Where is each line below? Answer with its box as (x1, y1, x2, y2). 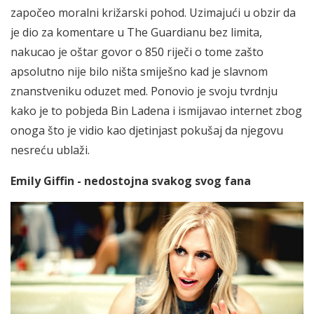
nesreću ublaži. (11, 142, 90, 158)
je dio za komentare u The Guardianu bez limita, (11, 25, 262, 41)
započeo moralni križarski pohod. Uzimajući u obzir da (11, 5, 296, 21)
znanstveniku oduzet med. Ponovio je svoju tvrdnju (11, 83, 278, 100)
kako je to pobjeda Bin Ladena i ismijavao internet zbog (11, 103, 302, 119)
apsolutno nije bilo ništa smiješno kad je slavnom (11, 64, 268, 80)
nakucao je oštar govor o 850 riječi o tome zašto (11, 44, 264, 60)
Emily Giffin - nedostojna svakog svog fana (11, 173, 251, 189)
